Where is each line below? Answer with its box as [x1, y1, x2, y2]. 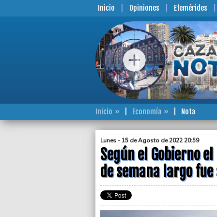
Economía [132, 107, 161, 116]
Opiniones [129, 3, 159, 13]
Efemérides [174, 3, 207, 13]
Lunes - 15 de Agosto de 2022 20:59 [100, 137, 199, 144]
